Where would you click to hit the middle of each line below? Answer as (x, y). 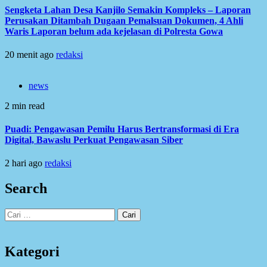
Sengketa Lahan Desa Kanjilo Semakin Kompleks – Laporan (128, 10)
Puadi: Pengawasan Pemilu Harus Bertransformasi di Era (122, 129)
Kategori (32, 252)
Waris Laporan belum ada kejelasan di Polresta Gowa (114, 31)
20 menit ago (30, 54)
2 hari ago (25, 163)
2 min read (25, 105)
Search (26, 189)
